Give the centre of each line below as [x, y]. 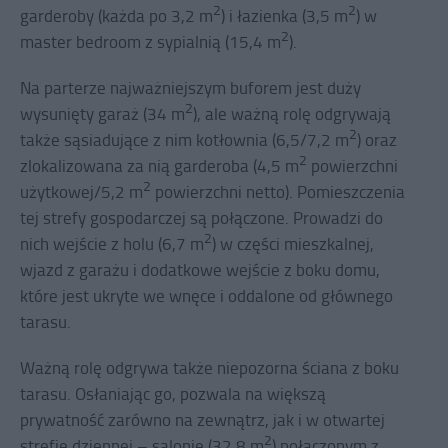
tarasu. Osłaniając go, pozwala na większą [173, 394]
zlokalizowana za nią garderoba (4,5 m [159, 166]
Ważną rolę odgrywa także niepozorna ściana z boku [209, 368]
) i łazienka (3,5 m [284, 16]
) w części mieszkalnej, [293, 244]
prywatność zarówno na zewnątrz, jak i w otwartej [202, 420]
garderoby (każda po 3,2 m [116, 16]
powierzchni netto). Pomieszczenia [278, 192]
